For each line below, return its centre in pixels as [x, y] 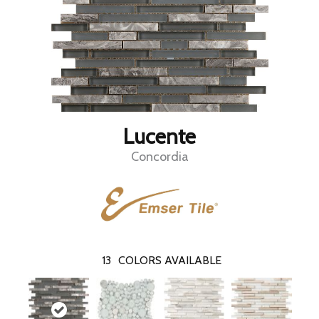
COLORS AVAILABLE [169, 260]
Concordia [159, 157]
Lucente [159, 137]
